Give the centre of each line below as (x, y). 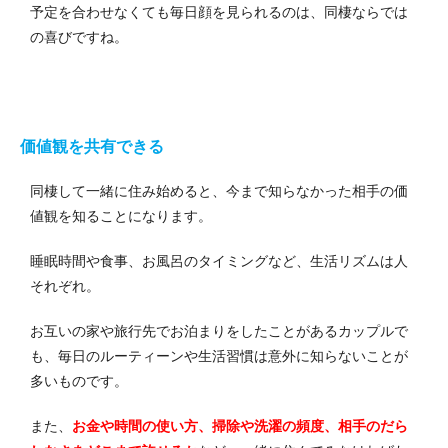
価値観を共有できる (92, 146)
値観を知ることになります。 (121, 215)
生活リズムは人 (359, 260)
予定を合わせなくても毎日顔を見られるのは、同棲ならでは (219, 11)
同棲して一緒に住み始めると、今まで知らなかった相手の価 (219, 190)
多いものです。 (79, 380)
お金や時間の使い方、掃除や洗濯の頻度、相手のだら (240, 425)
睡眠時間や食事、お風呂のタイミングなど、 (170, 260)
